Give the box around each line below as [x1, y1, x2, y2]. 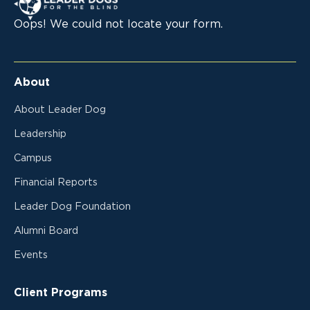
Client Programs [14, 286, 107, 298]
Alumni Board [14, 225, 78, 236]
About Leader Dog [14, 104, 106, 115]
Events [14, 249, 48, 260]
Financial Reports [14, 176, 98, 188]
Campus [14, 152, 52, 163]
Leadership [14, 128, 66, 139]
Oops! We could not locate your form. [14, 18, 223, 30]
